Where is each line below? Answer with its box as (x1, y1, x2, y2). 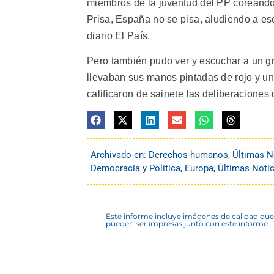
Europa (185, 162, 213, 174)
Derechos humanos (149, 149, 228, 160)
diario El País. (87, 30, 150, 41)
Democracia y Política (91, 162, 180, 174)
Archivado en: (91, 149, 149, 160)
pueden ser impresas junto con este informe (106, 218, 268, 228)
